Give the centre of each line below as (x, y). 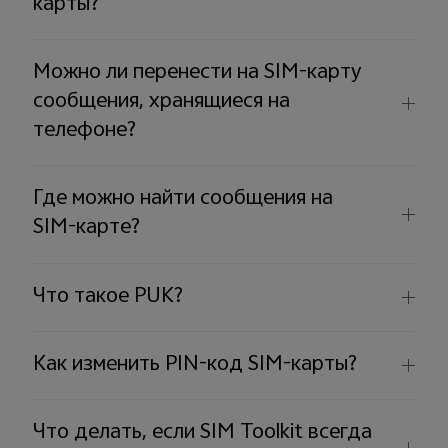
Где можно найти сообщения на (183, 199)
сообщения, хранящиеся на (162, 102)
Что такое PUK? (108, 296)
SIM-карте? (87, 228)
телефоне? (85, 131)
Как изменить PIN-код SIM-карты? (195, 364)
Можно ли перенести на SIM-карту (198, 73)
